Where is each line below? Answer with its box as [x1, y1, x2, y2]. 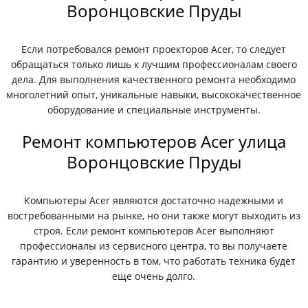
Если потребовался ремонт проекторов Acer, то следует [21, 43, 287, 56]
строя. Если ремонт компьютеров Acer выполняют [33, 224, 274, 237]
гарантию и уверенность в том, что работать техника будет [12, 254, 296, 267]
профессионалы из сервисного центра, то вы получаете [20, 239, 288, 252]
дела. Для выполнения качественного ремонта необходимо [12, 73, 296, 86]
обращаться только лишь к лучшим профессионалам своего [10, 58, 297, 71]
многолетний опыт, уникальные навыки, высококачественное [6, 88, 302, 101]
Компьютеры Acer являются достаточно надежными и [24, 194, 284, 207]
